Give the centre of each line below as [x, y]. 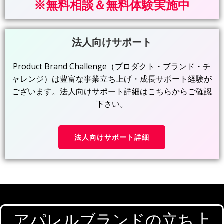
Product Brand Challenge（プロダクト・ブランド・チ [112, 67]
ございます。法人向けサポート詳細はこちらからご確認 [112, 92]
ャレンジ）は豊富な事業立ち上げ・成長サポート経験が [112, 79]
